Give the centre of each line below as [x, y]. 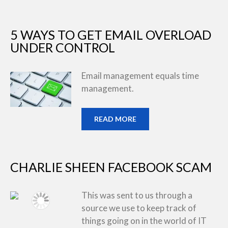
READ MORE [115, 119]
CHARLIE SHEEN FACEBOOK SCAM [111, 167]
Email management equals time [140, 76]
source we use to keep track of [139, 208]
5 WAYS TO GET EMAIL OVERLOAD [111, 35]
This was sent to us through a [137, 195]
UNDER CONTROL [63, 47]
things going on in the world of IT [144, 220]
